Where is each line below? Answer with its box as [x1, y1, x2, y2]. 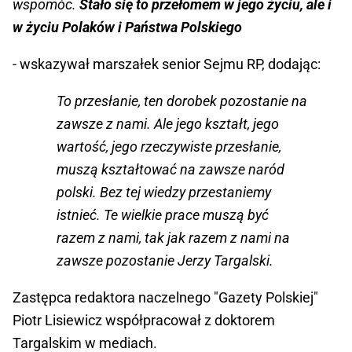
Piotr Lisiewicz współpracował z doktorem [13, 312, 275, 329]
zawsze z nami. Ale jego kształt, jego [57, 115, 279, 133]
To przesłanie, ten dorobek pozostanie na [57, 93, 307, 110]
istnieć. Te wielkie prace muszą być [57, 207, 269, 224]
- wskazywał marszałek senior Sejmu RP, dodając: [13, 56, 321, 73]
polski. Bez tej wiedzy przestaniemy [57, 184, 271, 201]
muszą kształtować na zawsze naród [57, 161, 284, 178]
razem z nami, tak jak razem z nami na [57, 229, 290, 247]
